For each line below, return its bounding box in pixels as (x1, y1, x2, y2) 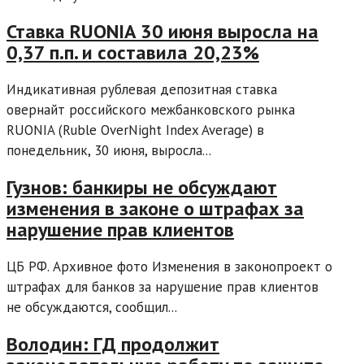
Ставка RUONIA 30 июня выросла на (6, 19, 318, 45)
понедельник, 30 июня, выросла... (6, 141, 211, 160)
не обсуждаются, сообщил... (6, 298, 177, 317)
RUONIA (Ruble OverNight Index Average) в (6, 121, 264, 140)
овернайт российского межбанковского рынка (6, 101, 295, 119)
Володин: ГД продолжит (6, 331, 219, 357)
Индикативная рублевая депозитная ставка (6, 80, 277, 99)
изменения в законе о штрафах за (6, 196, 304, 222)
